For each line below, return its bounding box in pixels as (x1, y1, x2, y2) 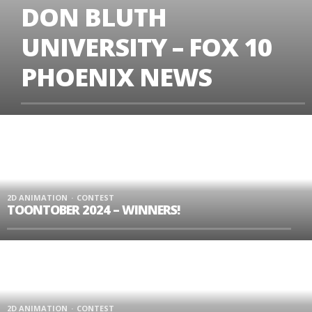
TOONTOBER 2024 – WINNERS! (7, 201, 180, 218)
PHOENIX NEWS (21, 60, 212, 94)
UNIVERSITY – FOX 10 (21, 30, 272, 64)
